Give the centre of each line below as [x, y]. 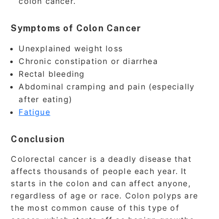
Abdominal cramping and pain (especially [107, 87]
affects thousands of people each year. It [99, 171]
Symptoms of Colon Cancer [76, 28]
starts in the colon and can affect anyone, [101, 184]
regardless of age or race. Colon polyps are [105, 196]
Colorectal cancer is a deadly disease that [101, 159]
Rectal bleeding [52, 74]
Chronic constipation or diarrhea [88, 61]
